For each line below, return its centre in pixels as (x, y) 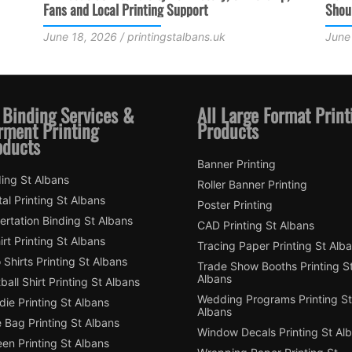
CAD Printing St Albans (256, 225)
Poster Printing (235, 204)
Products (228, 130)
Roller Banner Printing (252, 184)
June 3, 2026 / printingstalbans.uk (171, 37)
